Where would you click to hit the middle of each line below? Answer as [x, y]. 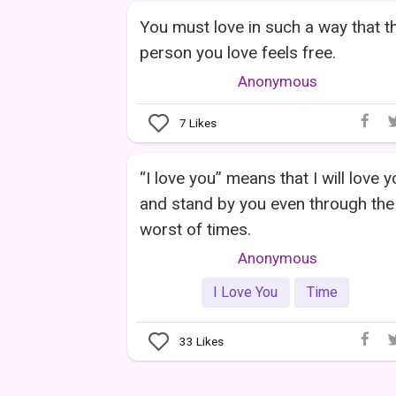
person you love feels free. [238, 53]
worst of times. [195, 230]
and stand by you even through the [267, 204]
